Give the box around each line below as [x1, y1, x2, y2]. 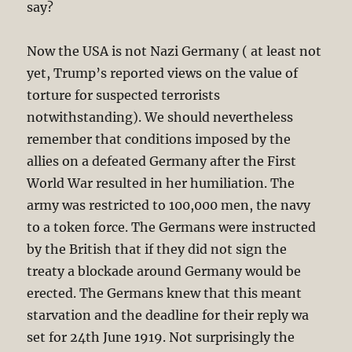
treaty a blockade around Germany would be [27, 263, 302, 280]
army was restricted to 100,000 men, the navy [27, 197, 311, 214]
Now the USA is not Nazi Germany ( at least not [27, 43, 322, 60]
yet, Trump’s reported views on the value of [27, 65, 299, 82]
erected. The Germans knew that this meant [27, 285, 302, 302]
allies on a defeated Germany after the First [27, 153, 297, 170]
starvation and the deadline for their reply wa [27, 307, 310, 324]
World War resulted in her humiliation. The [27, 175, 295, 192]
